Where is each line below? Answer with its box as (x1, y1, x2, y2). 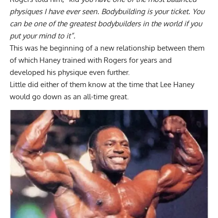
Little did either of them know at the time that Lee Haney (10, 80, 194, 90)
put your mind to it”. (10, 31, 77, 41)
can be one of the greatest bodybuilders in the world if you (10, 19, 202, 29)
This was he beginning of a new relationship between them (10, 43, 204, 53)
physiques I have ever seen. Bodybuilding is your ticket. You (10, 7, 204, 17)
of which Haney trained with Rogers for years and (10, 55, 172, 65)
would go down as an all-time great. (10, 92, 131, 102)
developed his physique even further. (10, 68, 132, 77)
